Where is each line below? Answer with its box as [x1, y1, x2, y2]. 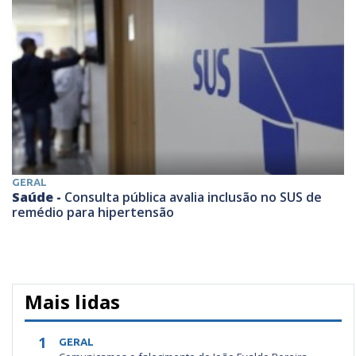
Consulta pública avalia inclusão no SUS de [64, 188, 322, 206]
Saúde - [12, 188, 64, 206]
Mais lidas [25, 288, 120, 315]
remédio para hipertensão [12, 203, 174, 221]
